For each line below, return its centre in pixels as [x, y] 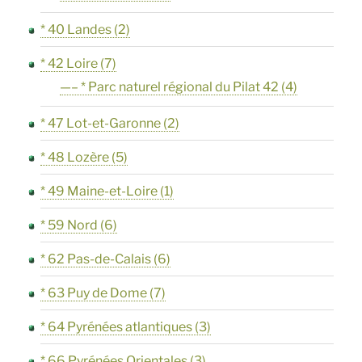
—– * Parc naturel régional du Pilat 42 [170, 87]
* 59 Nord [69, 225]
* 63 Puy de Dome [94, 293]
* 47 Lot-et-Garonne [101, 124]
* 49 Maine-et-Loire [99, 192]
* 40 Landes [76, 30]
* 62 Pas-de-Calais [96, 259]
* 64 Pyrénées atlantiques [117, 327]
